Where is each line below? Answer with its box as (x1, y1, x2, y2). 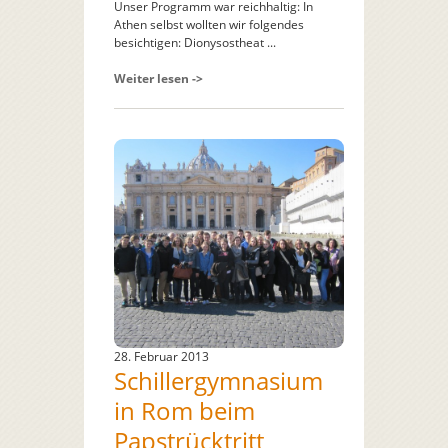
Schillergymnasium (114, 364, 323, 398)
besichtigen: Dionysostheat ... (114, 33, 276, 51)
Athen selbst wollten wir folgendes (114, 15, 304, 33)
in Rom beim (114, 394, 255, 428)
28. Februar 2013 (114, 348, 209, 366)
